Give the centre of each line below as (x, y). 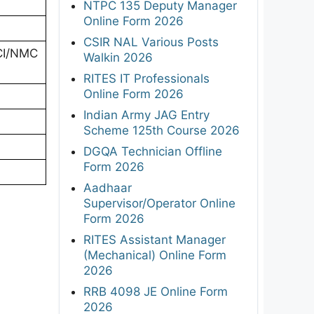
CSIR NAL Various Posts (151, 42)
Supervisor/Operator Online (159, 203)
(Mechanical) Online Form (155, 255)
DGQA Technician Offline (153, 151)
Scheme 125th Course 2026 (162, 130)
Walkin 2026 (118, 57)
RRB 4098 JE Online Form (156, 291)
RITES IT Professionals (146, 78)
